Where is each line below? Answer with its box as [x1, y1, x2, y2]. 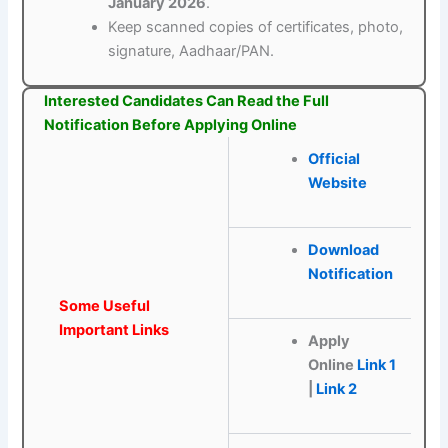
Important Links [59, 320, 170, 339]
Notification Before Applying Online [44, 115, 298, 134]
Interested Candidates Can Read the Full [44, 91, 330, 110]
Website [307, 173, 367, 192]
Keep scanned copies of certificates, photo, [108, 17, 404, 36]
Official [307, 149, 360, 168]
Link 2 [315, 379, 357, 398]
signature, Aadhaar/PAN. [108, 41, 275, 60]
